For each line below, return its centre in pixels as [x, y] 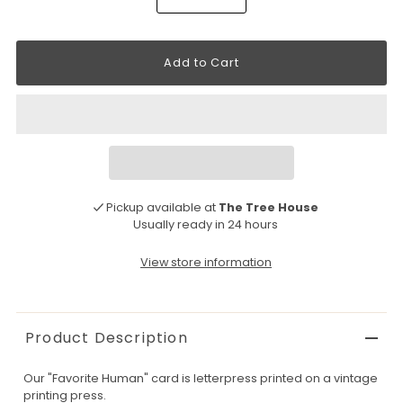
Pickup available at [163, 207]
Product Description [106, 337]
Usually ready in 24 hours [206, 224]
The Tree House [269, 207]
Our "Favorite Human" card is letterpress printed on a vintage [200, 378]
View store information [206, 262]
